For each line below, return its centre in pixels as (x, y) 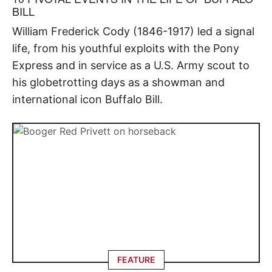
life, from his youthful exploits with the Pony (126, 48)
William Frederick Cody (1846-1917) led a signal (133, 31)
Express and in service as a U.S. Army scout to (131, 65)
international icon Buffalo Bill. (87, 99)
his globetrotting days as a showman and (118, 82)
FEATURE (136, 260)
